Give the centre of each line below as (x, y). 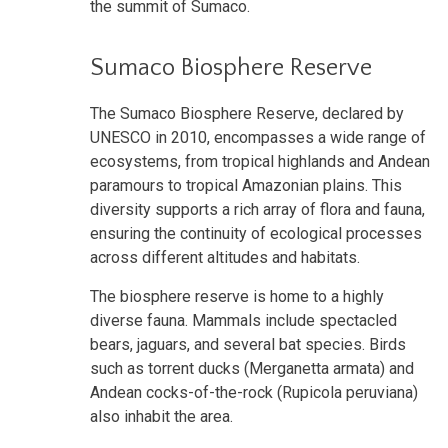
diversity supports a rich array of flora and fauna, (257, 209)
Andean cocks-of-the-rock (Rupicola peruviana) (254, 392)
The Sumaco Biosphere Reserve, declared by (247, 113)
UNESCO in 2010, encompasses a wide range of (258, 137)
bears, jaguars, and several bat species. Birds (248, 344)
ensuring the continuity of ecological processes (256, 233)
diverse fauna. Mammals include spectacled (243, 320)
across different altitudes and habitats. (225, 257)
